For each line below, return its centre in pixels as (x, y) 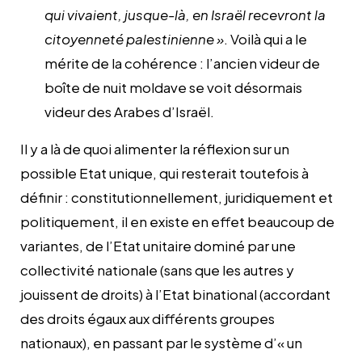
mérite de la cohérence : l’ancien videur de (182, 63)
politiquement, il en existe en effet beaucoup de (177, 221)
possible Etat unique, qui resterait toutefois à (164, 173)
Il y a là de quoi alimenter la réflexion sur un (155, 148)
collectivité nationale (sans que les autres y (157, 269)
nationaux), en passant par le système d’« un (161, 342)
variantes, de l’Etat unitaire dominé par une (158, 245)
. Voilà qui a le (265, 38)
